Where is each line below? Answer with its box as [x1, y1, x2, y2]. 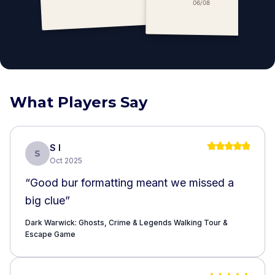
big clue [25, 193, 65, 207]
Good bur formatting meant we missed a [30, 176, 234, 189]
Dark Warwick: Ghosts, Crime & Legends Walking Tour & [25, 217, 228, 227]
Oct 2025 [50, 155, 82, 165]
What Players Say [10, 93, 147, 111]
